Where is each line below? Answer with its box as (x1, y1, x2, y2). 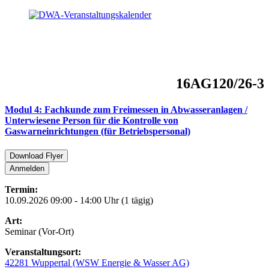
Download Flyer (10, 151, 63, 161)
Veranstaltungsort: (5, 247, 81, 258)
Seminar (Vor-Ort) (5, 226, 74, 237)
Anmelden (10, 164, 44, 174)
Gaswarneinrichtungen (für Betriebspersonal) (5, 126, 190, 137)
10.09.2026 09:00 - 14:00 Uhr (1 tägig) (5, 195, 153, 206)
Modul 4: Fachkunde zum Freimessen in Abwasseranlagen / (5, 104, 247, 115)
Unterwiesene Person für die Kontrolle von (5, 115, 178, 126)
